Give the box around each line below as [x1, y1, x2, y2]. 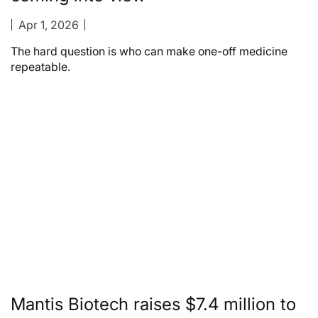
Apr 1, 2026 [18, 17, 79, 32]
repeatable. [11, 59, 70, 74]
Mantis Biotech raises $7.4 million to [11, 294, 296, 315]
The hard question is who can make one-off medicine [11, 43, 287, 58]
